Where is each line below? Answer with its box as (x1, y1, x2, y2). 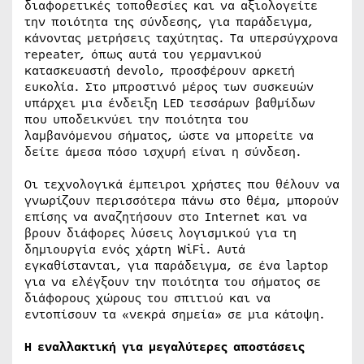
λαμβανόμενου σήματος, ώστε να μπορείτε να (24, 127, 314, 145)
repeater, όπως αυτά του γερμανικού (24, 45, 262, 64)
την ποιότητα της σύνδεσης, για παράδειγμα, (24, 13, 314, 32)
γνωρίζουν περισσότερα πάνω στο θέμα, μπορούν (24, 192, 339, 210)
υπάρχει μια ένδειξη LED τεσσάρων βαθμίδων (24, 94, 315, 113)
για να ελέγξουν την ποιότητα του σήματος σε (24, 273, 321, 292)
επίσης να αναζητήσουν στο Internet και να (24, 208, 307, 227)
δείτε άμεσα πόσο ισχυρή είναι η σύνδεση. (24, 143, 301, 162)
